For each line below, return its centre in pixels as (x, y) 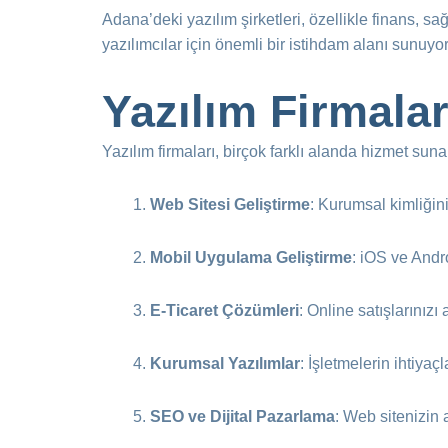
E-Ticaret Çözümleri (224, 310)
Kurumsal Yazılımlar (225, 363)
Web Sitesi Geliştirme (230, 204)
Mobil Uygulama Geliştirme (251, 257)
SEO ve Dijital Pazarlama (242, 416)
